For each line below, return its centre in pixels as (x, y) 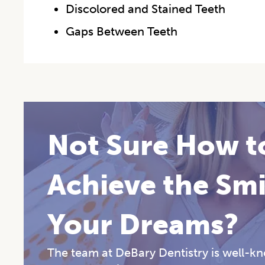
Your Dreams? (143, 224)
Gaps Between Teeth (121, 31)
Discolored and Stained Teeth (145, 9)
